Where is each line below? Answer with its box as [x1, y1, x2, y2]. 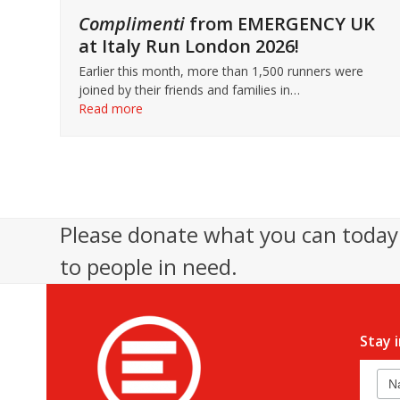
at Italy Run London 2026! [79, 33, 300, 58]
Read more [79, 99, 144, 117]
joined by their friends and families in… [79, 80, 301, 98]
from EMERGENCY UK [185, 11, 376, 36]
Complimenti [79, 11, 186, 36]
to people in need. [60, 251, 238, 281]
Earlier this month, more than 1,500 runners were [79, 62, 364, 79]
